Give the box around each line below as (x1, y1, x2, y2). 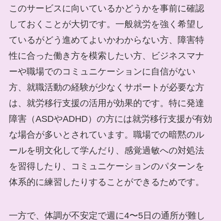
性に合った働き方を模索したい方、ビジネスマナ (8, 51, 204, 61)
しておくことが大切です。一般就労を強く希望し (8, 19, 204, 30)
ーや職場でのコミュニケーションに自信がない (8, 67, 195, 77)
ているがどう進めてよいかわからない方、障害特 (8, 35, 204, 45)
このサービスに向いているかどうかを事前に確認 (8, 3, 204, 14)
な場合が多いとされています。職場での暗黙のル (8, 130, 204, 140)
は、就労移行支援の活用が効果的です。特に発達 (8, 98, 204, 109)
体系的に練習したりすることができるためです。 (8, 177, 204, 187)
